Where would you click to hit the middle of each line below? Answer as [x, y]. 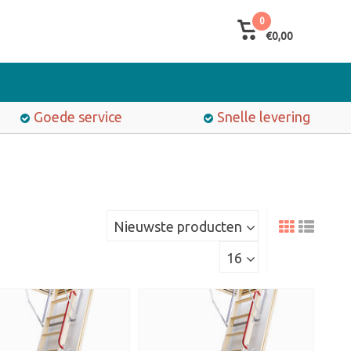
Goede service [78, 117]
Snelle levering [264, 117]
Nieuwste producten [178, 226]
